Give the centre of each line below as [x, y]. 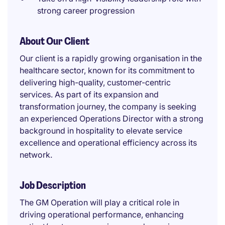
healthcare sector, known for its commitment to [107, 70]
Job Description [53, 185]
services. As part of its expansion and [89, 94]
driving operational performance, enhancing [102, 214]
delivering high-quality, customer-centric [95, 82]
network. [36, 155]
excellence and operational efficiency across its [108, 143]
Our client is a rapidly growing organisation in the [111, 58]
